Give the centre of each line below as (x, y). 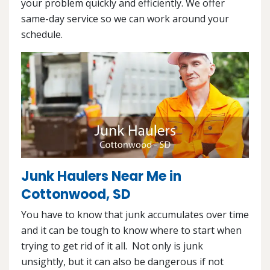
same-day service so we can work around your (125, 19)
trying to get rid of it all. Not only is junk (112, 246)
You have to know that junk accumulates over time (135, 215)
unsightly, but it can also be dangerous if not (122, 262)
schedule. (42, 34)
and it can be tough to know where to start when (131, 231)
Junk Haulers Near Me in (101, 177)
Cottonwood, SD (76, 195)
